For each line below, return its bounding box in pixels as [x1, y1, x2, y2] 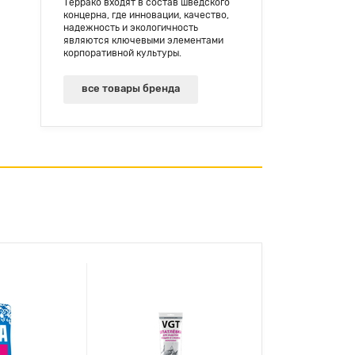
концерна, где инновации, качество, [63, 9, 229, 21]
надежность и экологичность [63, 21, 198, 33]
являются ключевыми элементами [63, 34, 223, 46]
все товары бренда [82, 82, 180, 94]
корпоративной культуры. [63, 47, 181, 59]
